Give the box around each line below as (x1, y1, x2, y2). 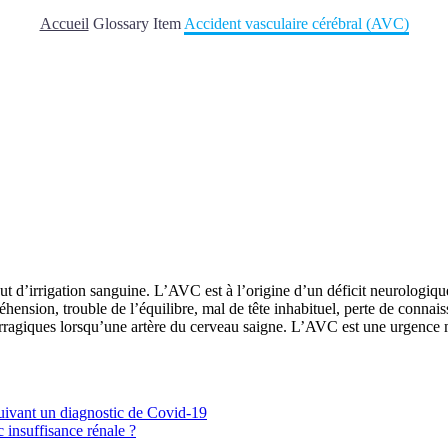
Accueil (39, 14, 89, 32)
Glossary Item (92, 14, 181, 32)
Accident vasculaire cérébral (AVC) (183, 14, 409, 32)
